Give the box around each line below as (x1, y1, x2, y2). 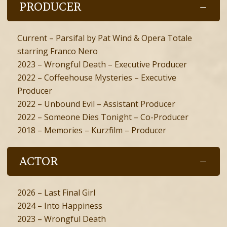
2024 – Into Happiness (17, 200, 104, 212)
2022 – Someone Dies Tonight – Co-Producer (17, 111, 188, 123)
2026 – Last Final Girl (17, 187, 95, 199)
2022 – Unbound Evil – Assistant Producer (17, 98, 175, 110)
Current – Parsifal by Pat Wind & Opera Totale (17, 32, 192, 44)
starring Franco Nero (17, 46, 98, 57)
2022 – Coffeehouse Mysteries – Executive (17, 72, 176, 84)
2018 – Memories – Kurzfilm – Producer (17, 125, 166, 136)
